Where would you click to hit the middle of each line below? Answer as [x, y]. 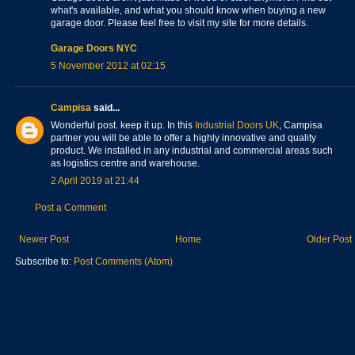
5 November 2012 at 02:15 [108, 65]
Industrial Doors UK [237, 125]
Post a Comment [71, 207]
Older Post [329, 239]
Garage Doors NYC [94, 48]
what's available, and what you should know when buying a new [188, 10]
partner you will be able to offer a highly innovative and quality [183, 137]
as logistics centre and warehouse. [125, 163]
